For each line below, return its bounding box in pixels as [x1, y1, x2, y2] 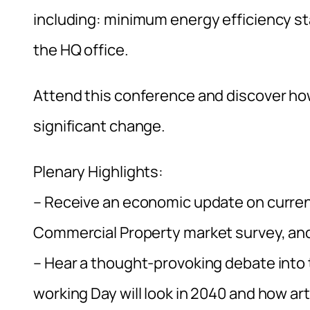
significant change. [33, 115, 166, 136]
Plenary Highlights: [33, 161, 164, 182]
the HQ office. [33, 39, 129, 60]
